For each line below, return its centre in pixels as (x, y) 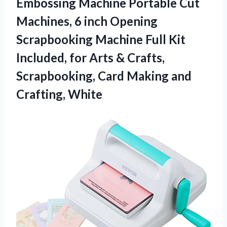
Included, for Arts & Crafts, (90, 57)
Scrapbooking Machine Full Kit (101, 39)
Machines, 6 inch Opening (87, 21)
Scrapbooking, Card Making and (104, 75)
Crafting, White (59, 94)
